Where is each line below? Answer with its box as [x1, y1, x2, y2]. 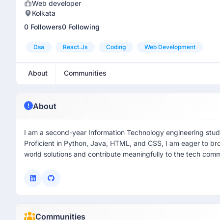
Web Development [144, 43, 195, 51]
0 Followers [24, 23, 62, 31]
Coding [106, 43, 126, 51]
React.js [63, 43, 87, 51]
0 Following [62, 23, 100, 31]
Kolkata [32, 9, 55, 17]
